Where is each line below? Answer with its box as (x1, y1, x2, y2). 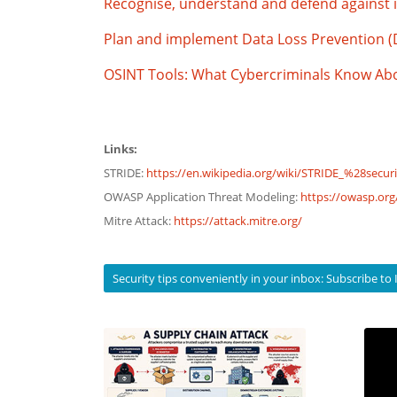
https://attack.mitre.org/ (174, 212, 303, 229)
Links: (104, 140, 138, 157)
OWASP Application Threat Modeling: (104, 188, 301, 205)
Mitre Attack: (104, 212, 175, 229)
